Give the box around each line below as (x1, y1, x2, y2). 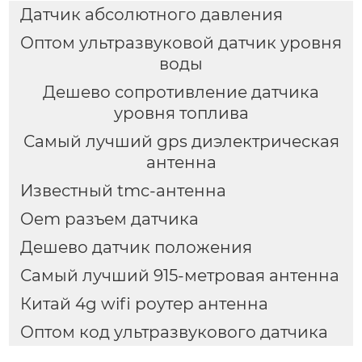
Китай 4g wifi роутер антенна (19, 293, 268, 314)
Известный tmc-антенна (19, 180, 226, 200)
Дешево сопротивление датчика (43, 82, 319, 102)
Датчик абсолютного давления (19, 5, 283, 25)
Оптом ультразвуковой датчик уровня (20, 33, 342, 53)
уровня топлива (113, 103, 249, 123)
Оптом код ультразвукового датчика (19, 322, 328, 342)
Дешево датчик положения (19, 237, 252, 257)
